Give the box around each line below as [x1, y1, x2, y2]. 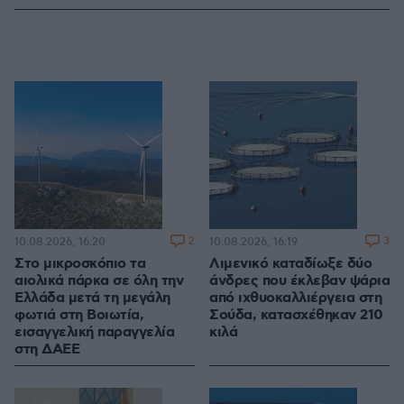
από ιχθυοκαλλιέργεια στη [209, 289, 381, 308]
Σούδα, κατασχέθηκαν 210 [209, 306, 383, 326]
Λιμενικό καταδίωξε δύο [209, 254, 372, 274]
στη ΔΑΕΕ [14, 340, 79, 360]
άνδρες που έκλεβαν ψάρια [209, 271, 390, 291]
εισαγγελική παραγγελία [14, 323, 174, 343]
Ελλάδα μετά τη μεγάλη [14, 289, 170, 308]
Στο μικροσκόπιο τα [14, 254, 145, 274]
